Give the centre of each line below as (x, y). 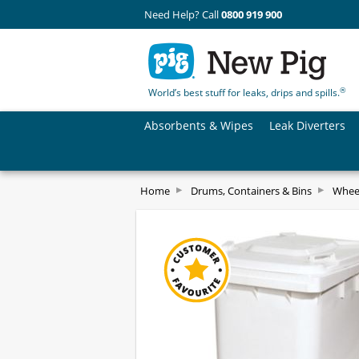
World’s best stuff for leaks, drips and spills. (244, 93)
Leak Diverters (307, 125)
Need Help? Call (183, 14)
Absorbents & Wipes (199, 125)
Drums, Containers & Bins (251, 190)
